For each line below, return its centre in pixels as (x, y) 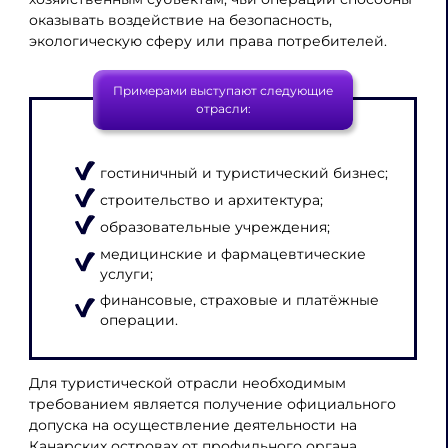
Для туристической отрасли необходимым (187, 383)
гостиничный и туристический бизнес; (243, 173)
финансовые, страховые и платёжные (239, 300)
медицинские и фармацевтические (232, 253)
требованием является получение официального (212, 404)
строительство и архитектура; (211, 199)
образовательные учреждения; (214, 226)
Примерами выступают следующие (223, 90)
